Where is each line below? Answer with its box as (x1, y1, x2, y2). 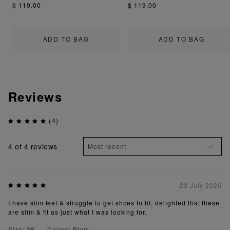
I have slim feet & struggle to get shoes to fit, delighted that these (8, 198, 220, 207)
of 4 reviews (12, 141, 57, 151)
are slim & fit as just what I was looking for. (8, 207, 147, 217)
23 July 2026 (180, 181, 222, 190)
